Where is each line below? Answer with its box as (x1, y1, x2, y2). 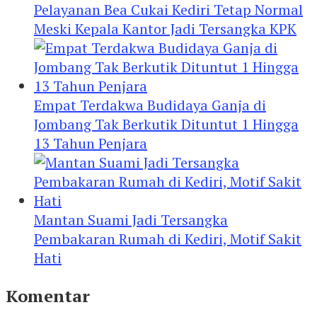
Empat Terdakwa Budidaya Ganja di (34, 95, 266, 115)
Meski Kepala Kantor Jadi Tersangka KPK (34, 18, 296, 38)
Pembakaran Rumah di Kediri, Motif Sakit (34, 229, 301, 248)
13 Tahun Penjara (34, 133, 147, 153)
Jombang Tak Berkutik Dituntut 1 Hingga (34, 114, 299, 134)
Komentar (6, 284, 90, 307)
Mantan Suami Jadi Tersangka (34, 209, 228, 229)
